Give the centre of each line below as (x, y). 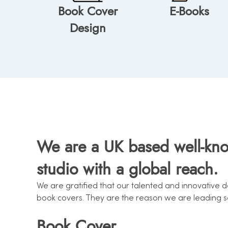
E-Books (189, 11)
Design (88, 28)
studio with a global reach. (127, 169)
